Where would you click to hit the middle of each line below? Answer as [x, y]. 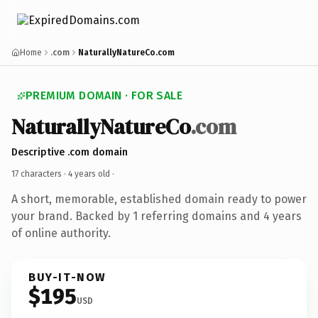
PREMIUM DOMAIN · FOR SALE [104, 95]
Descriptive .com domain [70, 152]
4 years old [89, 174]
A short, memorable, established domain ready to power [159, 199]
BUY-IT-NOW [67, 277]
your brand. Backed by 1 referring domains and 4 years [157, 216]
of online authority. [61, 233]
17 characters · [40, 174]
